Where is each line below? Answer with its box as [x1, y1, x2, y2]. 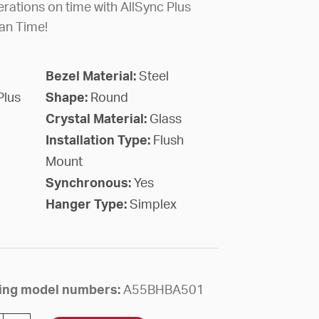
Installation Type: [45, 134, 153, 147]
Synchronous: [45, 177, 134, 190]
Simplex [129, 198, 177, 211]
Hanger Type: [45, 198, 130, 211]
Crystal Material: [45, 113, 150, 126]
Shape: [45, 91, 90, 105]
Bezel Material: [45, 70, 139, 83]
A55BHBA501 [122, 283, 204, 297]
